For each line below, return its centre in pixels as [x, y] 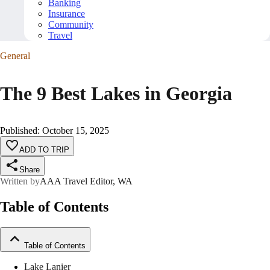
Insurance [67, 14]
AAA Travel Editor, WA [86, 181]
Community [71, 25]
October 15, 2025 [76, 131]
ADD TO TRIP [44, 150]
